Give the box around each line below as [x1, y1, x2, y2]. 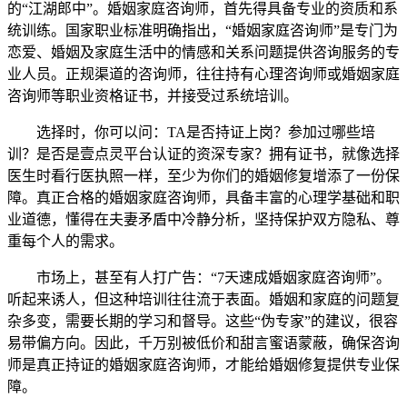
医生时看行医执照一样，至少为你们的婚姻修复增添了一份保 [7, 168, 400, 184]
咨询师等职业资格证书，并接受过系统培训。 [7, 88, 298, 104]
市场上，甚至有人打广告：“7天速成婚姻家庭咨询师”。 [7, 270, 391, 286]
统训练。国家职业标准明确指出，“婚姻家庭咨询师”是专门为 [7, 23, 398, 39]
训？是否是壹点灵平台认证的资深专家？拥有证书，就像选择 [7, 146, 400, 163]
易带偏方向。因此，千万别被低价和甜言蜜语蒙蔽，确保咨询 [7, 335, 400, 352]
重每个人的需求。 [7, 233, 124, 250]
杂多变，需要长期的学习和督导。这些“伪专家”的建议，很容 [7, 313, 398, 330]
